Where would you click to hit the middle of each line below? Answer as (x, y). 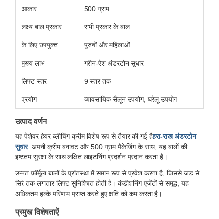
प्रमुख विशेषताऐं (37, 212)
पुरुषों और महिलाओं (107, 45)
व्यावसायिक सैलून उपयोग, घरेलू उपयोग (131, 99)
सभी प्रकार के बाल (107, 27)
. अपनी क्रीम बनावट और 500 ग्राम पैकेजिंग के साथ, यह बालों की (108, 147)
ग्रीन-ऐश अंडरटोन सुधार (114, 63)
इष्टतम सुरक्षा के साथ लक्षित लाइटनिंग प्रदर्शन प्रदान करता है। (91, 157)
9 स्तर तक (98, 81)
